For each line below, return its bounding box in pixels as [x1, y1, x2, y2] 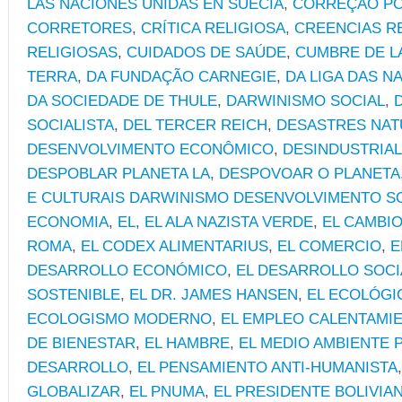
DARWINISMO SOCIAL [226, 92, 385, 109]
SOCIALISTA [27, 116, 114, 134]
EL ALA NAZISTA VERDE [144, 213, 313, 231]
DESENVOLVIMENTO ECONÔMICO [27, 140, 274, 158]
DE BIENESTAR [27, 334, 135, 352]
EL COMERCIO [277, 237, 381, 255]
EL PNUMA [129, 382, 205, 400]
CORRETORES [27, 19, 132, 37]
